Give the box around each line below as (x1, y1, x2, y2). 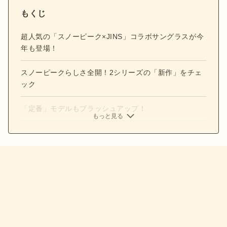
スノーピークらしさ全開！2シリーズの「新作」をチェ (21, 68, 202, 77)
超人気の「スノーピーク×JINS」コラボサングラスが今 (21, 32, 204, 41)
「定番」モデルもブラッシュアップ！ (21, 104, 146, 112)
